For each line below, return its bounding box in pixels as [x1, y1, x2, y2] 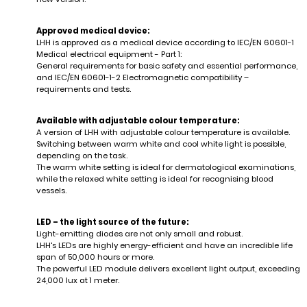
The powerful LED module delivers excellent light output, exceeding [36, 262, 300, 274]
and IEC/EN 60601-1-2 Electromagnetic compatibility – [36, 71, 249, 83]
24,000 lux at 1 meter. [36, 274, 119, 286]
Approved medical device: [36, 25, 150, 36]
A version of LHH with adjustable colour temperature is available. [36, 126, 290, 138]
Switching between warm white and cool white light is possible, [36, 138, 286, 149]
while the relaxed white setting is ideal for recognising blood [36, 173, 273, 184]
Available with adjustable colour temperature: [36, 114, 240, 126]
